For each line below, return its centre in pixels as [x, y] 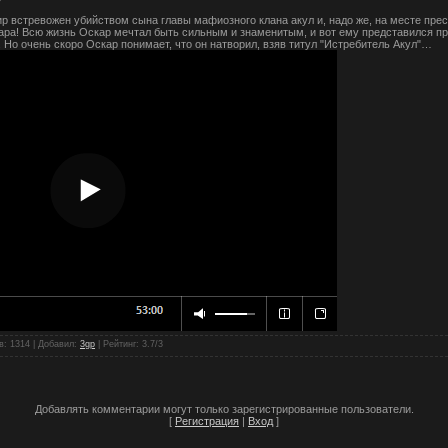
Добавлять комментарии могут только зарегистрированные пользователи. [224, 408]
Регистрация [207, 420]
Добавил [56, 343]
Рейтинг [119, 343]
